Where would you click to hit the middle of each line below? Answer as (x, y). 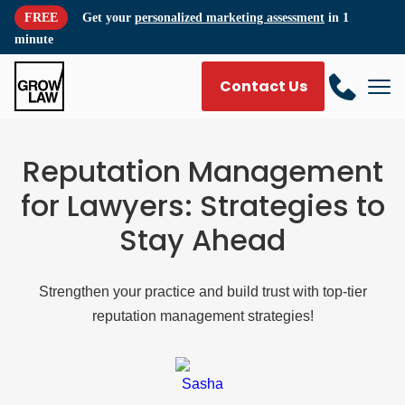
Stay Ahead (202, 240)
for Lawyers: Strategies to (202, 206)
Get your (108, 18)
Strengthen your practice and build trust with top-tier (202, 292)
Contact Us (263, 86)
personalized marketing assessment (230, 18)
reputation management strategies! (202, 316)
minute (34, 39)
